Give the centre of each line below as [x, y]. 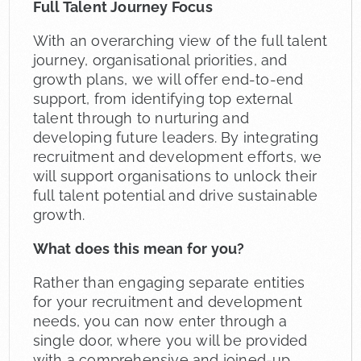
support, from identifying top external [162, 98]
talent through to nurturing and [141, 118]
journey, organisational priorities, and [160, 60]
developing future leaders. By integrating [176, 137]
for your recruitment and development [168, 301]
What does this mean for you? [139, 248]
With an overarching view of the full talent [180, 40]
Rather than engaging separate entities [169, 282]
